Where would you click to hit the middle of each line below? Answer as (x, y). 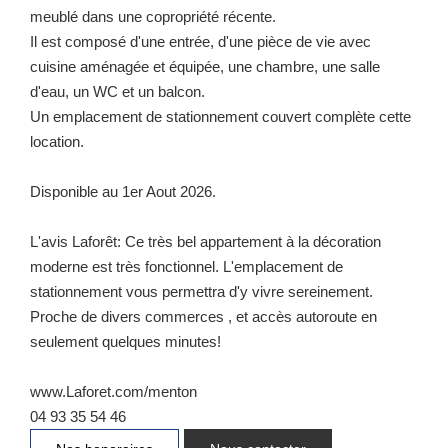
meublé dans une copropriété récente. (153, 16)
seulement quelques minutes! (125, 341)
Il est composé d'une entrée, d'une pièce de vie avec (200, 41)
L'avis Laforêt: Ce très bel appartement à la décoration (205, 241)
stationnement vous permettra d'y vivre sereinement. (201, 291)
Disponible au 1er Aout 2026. (123, 191)
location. (57, 141)
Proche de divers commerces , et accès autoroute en (203, 316)
